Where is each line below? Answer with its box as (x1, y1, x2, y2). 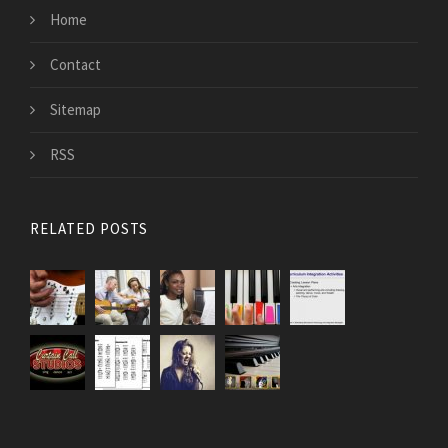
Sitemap (50, 99, 101, 119)
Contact (50, 54, 101, 74)
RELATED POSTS (30, 218, 148, 238)
